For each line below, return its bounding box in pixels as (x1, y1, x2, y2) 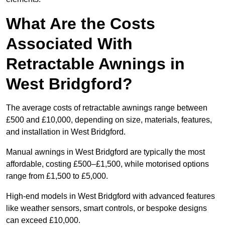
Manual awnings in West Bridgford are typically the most (6, 148, 205, 157)
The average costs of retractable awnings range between (6, 103, 207, 113)
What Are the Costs (6, 15, 155, 33)
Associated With (6, 35, 133, 53)
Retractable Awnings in (6, 55, 185, 73)
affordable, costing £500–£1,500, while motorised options (6, 160, 209, 169)
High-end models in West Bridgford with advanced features (6, 192, 215, 201)
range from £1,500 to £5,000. (6, 172, 110, 181)
